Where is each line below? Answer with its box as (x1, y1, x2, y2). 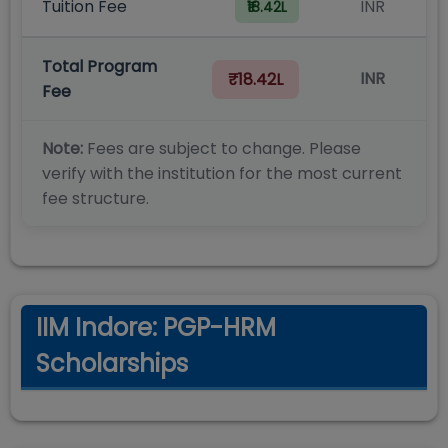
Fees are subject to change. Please (83, 137, 361, 160)
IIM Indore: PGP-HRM (36, 311, 276, 344)
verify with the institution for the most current (42, 162, 402, 185)
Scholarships (36, 347, 188, 380)
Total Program (42, 55, 157, 78)
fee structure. (42, 187, 149, 210)
